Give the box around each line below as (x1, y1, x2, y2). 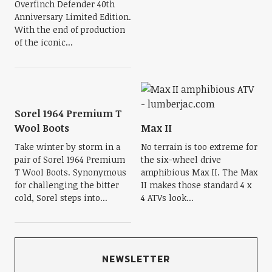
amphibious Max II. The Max (141, 166, 257, 178)
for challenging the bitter (14, 179, 119, 191)
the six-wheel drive (141, 154, 221, 166)
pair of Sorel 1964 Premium (14, 154, 125, 166)
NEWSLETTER (102, 251, 170, 267)
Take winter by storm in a (14, 141, 120, 153)
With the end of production (14, 24, 125, 36)
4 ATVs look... (141, 192, 194, 204)
